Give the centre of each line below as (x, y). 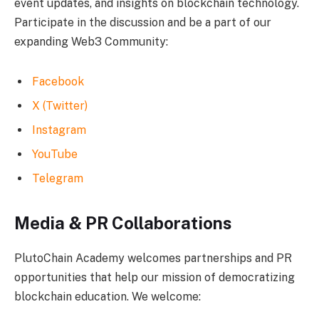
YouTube (55, 154)
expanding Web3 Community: (91, 41)
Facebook (58, 81)
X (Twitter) (60, 105)
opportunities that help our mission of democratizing (155, 277)
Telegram (58, 178)
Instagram (59, 130)
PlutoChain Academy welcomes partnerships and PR (153, 258)
